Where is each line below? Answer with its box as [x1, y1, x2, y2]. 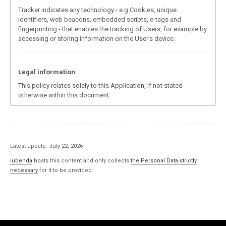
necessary [10, 167, 38, 174]
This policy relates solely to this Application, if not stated [18, 82, 183, 89]
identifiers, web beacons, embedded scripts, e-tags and [18, 16, 181, 23]
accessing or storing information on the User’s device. [18, 35, 175, 42]
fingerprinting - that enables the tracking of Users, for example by [18, 25, 207, 33]
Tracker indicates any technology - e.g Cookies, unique [18, 6, 177, 14]
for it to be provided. [38, 167, 93, 174]
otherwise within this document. [18, 91, 110, 99]
